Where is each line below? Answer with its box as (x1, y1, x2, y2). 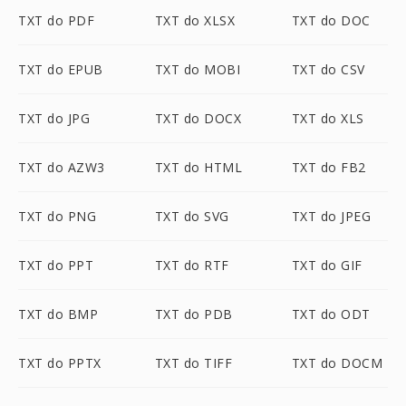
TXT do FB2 (291, 159, 366, 176)
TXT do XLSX (154, 12, 236, 29)
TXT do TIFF (154, 354, 233, 372)
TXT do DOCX (154, 110, 242, 127)
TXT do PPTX (18, 354, 101, 372)
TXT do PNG (18, 208, 96, 225)
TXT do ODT (291, 305, 371, 323)
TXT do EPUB (18, 61, 103, 78)
